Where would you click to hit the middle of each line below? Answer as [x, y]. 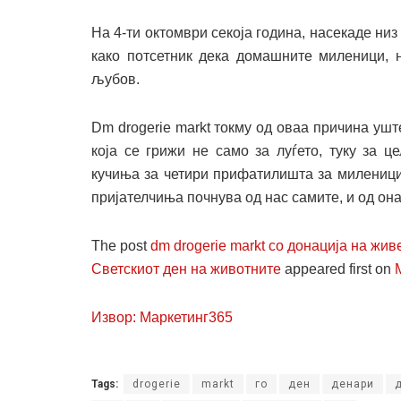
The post [121, 245]
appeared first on [338, 269]
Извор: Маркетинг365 [162, 317]
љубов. [115, 79]
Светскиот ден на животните [186, 269]
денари [353, 384]
